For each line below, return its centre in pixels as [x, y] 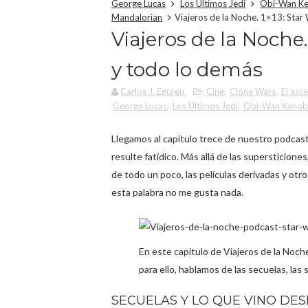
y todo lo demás [187, 69]
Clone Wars [253, 91]
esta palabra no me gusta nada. [177, 192]
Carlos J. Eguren [152, 91]
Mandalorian [137, 17]
